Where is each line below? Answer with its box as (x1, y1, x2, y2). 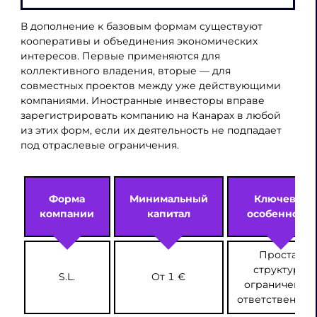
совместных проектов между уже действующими (20, 79, 281, 93)
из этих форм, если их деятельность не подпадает (20, 124, 282, 137)
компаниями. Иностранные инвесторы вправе (20, 94, 265, 108)
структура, (253, 263, 309, 276)
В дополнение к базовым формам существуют (20, 20, 263, 33)
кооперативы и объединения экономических (20, 35, 258, 48)
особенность (246, 207, 315, 220)
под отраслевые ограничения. (20, 139, 179, 152)
